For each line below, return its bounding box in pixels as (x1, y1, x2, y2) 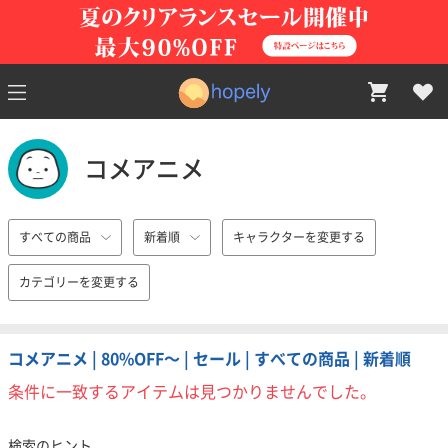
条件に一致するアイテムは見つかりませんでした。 (8, 384, 376, 400)
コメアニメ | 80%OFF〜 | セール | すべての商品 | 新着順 (8, 351, 411, 367)
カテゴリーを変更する (19, 276, 139, 288)
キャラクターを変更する (233, 231, 365, 243)
